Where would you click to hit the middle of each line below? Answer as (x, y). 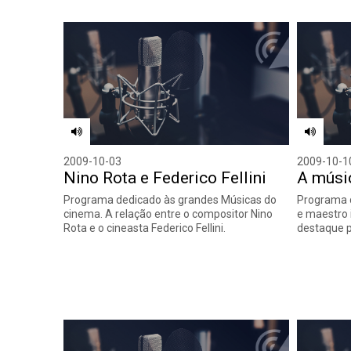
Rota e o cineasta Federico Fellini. (145, 228)
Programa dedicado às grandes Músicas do (170, 199)
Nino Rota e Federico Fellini (165, 177)
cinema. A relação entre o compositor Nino (168, 213)
